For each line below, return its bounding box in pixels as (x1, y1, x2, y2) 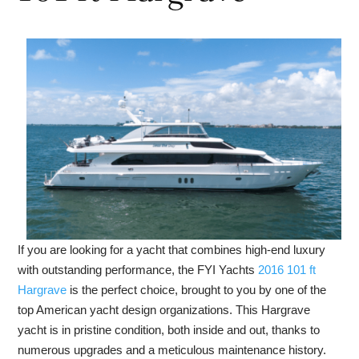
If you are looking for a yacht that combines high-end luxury (18, 242, 326, 256)
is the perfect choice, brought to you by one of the (67, 282, 327, 296)
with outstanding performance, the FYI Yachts (18, 262, 259, 276)
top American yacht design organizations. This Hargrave (18, 302, 311, 317)
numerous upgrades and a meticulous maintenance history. (18, 342, 327, 357)
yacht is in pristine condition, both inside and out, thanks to (18, 322, 321, 337)
